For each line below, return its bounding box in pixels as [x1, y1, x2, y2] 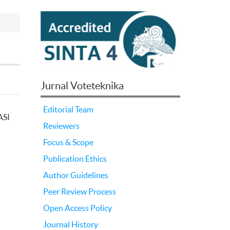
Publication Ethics [43, 154, 107, 164]
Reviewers [43, 121, 80, 131]
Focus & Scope [43, 138, 93, 147]
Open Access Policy [43, 203, 112, 213]
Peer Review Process [43, 187, 116, 197]
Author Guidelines [43, 170, 108, 180]
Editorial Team [43, 105, 93, 114]
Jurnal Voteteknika [40, 80, 124, 92]
